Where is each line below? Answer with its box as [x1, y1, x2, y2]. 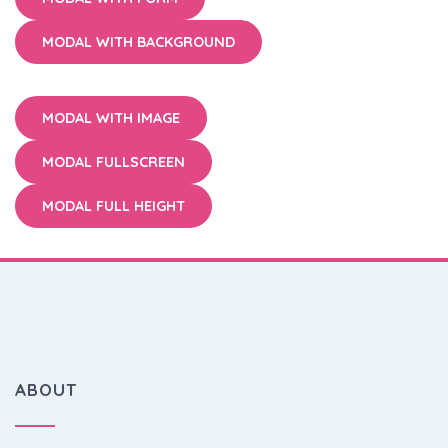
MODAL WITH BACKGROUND [42, 33, 235, 51]
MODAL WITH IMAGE [42, 109, 180, 127]
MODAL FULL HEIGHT [42, 197, 185, 215]
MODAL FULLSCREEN [42, 153, 185, 171]
